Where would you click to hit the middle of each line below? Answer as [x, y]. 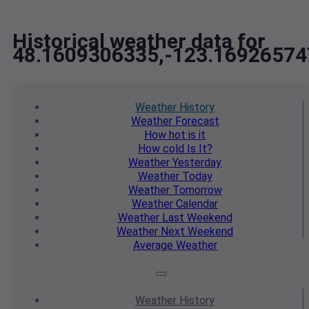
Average [153, 246]
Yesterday [196, 163]
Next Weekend [196, 232]
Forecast [196, 121]
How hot [165, 135]
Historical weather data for [139, 41]
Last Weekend [196, 218]
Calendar [196, 204]
